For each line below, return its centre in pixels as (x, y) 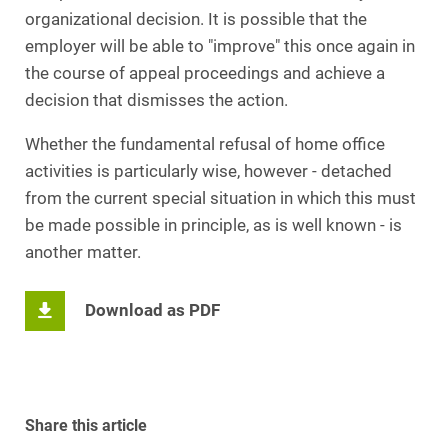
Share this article (86, 425)
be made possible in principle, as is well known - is (213, 225)
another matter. (85, 252)
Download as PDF (152, 311)
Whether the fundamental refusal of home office (205, 144)
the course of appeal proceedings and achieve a (205, 73)
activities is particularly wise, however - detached (208, 171)
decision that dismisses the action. (158, 100)
